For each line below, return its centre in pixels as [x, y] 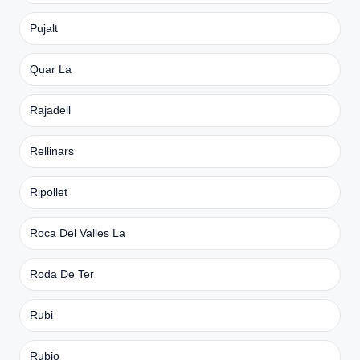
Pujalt [44, 28]
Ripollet [49, 192]
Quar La [51, 69]
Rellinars [52, 151]
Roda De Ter [62, 274]
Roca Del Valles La [78, 233]
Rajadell [50, 110]
